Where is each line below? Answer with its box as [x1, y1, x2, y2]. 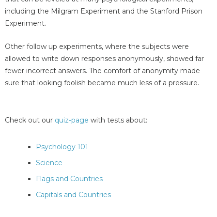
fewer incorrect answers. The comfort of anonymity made [5, 66, 200, 75]
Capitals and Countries [36, 190, 111, 200]
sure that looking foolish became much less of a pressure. [5, 78, 199, 87]
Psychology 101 [36, 142, 88, 152]
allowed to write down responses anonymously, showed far [5, 54, 204, 63]
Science [36, 158, 62, 168]
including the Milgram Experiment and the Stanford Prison [5, 7, 202, 16]
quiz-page [55, 116, 89, 125]
